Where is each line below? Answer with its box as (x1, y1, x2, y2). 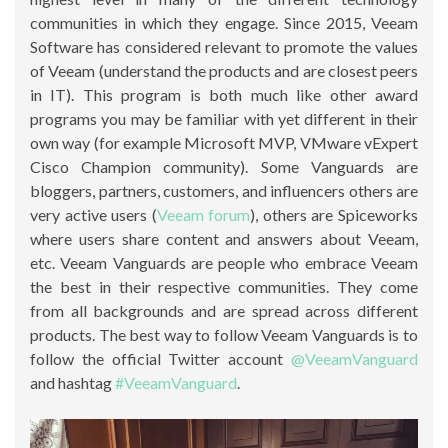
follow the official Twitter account (30, 348, 291, 368)
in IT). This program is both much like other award (30, 84, 418, 104)
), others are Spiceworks (250, 204, 419, 224)
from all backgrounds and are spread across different (30, 300, 418, 320)
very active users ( (30, 204, 157, 224)
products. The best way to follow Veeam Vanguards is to (30, 324, 418, 344)
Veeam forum (156, 204, 251, 224)
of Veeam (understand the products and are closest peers (30, 60, 418, 80)
